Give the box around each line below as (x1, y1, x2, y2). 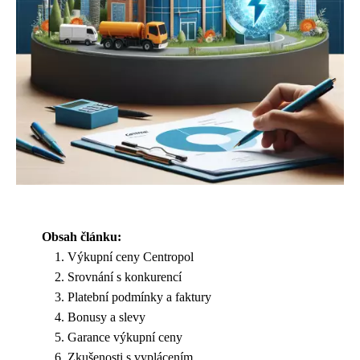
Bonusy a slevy (67, 310, 145, 324)
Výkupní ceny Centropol (67, 250, 194, 264)
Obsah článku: (42, 230, 121, 243)
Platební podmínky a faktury (67, 290, 211, 304)
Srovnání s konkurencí (67, 270, 182, 284)
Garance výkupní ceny (67, 330, 182, 344)
